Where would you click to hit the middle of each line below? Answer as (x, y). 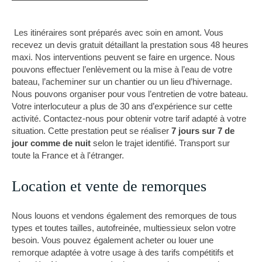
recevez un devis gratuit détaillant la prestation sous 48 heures (130, 45)
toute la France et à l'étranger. (68, 156)
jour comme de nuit (52, 143)
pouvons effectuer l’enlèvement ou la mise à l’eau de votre (122, 70)
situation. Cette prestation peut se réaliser (92, 131)
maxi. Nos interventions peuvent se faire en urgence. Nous (123, 57)
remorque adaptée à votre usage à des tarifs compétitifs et (123, 253)
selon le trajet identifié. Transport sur (161, 143)
